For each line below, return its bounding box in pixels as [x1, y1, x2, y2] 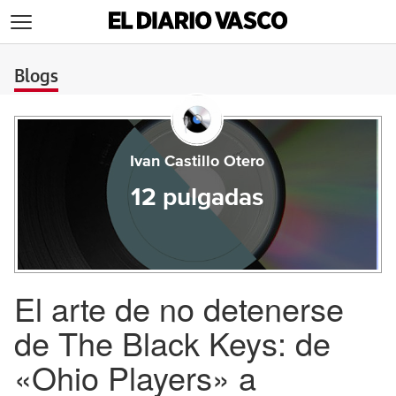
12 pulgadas [130, 186, 263, 210]
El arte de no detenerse [14, 286, 344, 331]
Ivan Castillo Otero [129, 154, 264, 170]
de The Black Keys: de [14, 320, 331, 365]
